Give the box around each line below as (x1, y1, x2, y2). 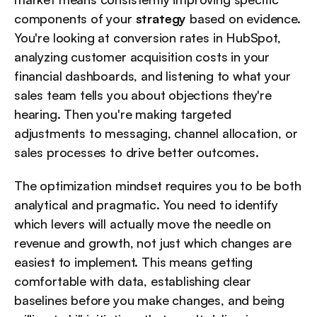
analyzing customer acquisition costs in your (14, 49, 270, 65)
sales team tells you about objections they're (14, 87, 272, 103)
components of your (14, 11, 136, 27)
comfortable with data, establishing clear (14, 273, 251, 289)
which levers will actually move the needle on (14, 216, 271, 232)
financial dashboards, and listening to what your (14, 68, 291, 84)
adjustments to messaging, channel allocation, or (14, 125, 298, 142)
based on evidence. (186, 11, 301, 27)
